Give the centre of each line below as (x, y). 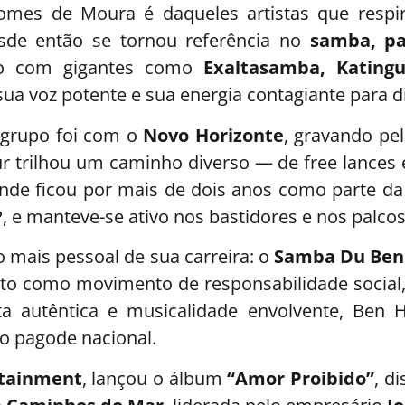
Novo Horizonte (213, 135)
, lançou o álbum (155, 378)
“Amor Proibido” (301, 378)
